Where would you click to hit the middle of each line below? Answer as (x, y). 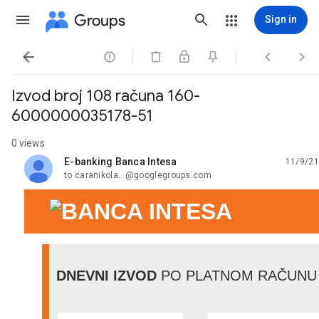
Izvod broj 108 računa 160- (106, 96)
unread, (81, 167)
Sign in (281, 19)
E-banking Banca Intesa (121, 162)
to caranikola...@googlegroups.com (138, 175)
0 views (28, 143)
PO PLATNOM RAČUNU (237, 275)
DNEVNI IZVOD (106, 275)
